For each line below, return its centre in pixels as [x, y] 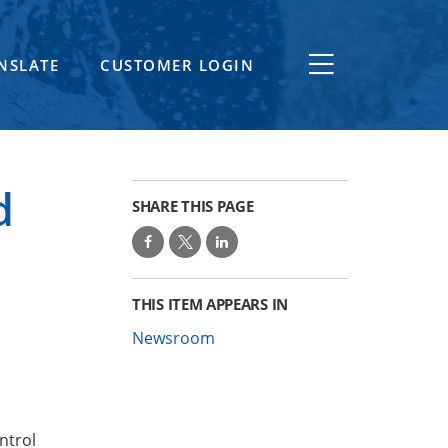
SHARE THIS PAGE [193, 206]
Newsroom [173, 338]
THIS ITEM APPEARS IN [210, 304]
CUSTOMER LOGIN [177, 65]
